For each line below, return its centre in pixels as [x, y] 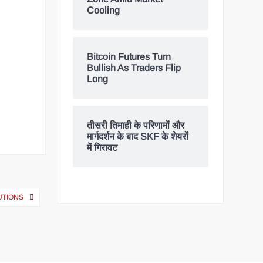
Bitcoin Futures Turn [129, 57]
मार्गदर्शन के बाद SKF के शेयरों [138, 137]
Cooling [104, 11]
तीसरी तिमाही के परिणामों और [136, 126]
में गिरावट [102, 148]
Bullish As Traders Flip [134, 68]
